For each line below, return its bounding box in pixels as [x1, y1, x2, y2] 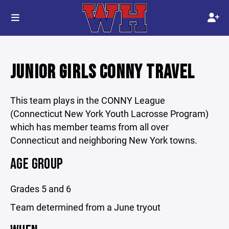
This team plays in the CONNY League [10, 94, 165, 106]
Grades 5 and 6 [10, 182, 71, 195]
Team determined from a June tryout [10, 201, 161, 213]
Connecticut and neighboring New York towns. [10, 134, 197, 146]
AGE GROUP [10, 155, 63, 173]
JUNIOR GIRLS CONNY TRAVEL [10, 61, 195, 84]
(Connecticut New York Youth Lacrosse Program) [10, 107, 209, 120]
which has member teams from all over [10, 121, 169, 133]
